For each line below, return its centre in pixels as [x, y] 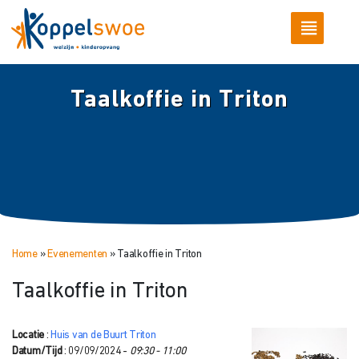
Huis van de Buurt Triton [103, 335]
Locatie [28, 335]
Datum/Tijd [37, 351]
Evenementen [78, 254]
